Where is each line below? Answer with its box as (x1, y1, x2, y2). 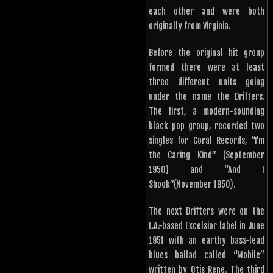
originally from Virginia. (149, 21, 230, 32)
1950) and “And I (149, 165, 264, 175)
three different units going (149, 77, 264, 88)
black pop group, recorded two (149, 121, 264, 132)
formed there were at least (149, 62, 264, 73)
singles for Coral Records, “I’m (149, 135, 264, 146)
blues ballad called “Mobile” (149, 250, 264, 261)
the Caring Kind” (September (149, 150, 264, 161)
